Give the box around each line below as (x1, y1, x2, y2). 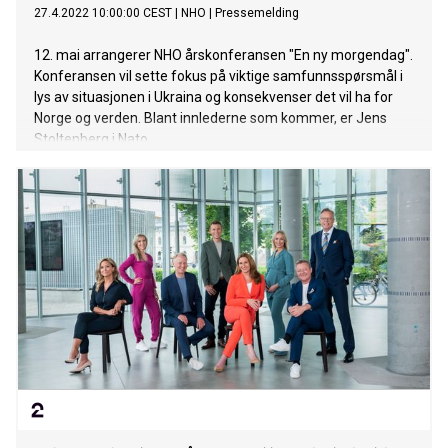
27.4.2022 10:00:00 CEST (34, 6, 172, 21)
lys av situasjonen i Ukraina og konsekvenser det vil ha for (34, 89, 393, 106)
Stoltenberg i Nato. (34, 131, 151, 148)
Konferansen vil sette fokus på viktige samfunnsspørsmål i (34, 68, 403, 85)
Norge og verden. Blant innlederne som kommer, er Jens (34, 110, 387, 127)
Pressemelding (215, 6, 299, 21)
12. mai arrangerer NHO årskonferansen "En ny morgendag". (34, 47, 413, 64)
